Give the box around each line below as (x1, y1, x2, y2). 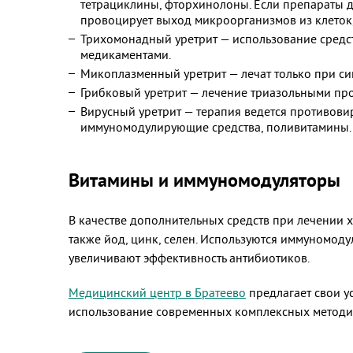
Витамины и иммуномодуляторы (69, 168, 340, 192)
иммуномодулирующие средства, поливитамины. (80, 119, 351, 135)
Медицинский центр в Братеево (69, 284, 246, 300)
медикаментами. (80, 46, 171, 62)
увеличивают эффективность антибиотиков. (69, 250, 310, 266)
